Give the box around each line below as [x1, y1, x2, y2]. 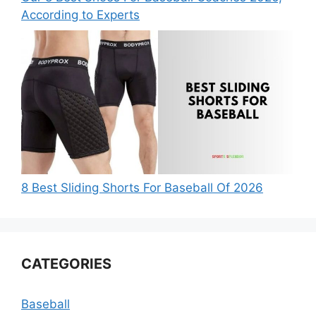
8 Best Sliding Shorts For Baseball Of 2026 [21, 180, 263, 195]
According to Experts [21, 8, 140, 23]
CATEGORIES [21, 255, 111, 272]
